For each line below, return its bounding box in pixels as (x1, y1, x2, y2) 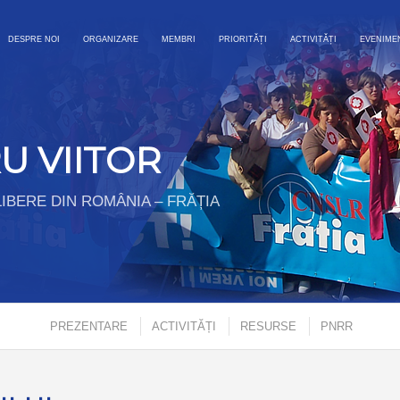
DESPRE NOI (8, 35, 60, 44)
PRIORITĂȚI (219, 35, 267, 44)
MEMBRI (162, 35, 196, 44)
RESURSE (239, 320, 296, 333)
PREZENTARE (49, 320, 128, 333)
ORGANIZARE (83, 35, 138, 44)
